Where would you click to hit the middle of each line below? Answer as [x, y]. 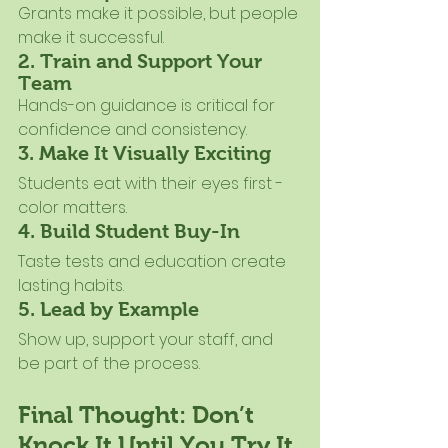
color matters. [72, 208]
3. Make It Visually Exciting [144, 153]
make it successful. [91, 38]
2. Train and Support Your [142, 61]
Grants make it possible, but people [160, 14]
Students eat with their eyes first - [152, 184]
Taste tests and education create [154, 262]
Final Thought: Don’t [139, 415]
